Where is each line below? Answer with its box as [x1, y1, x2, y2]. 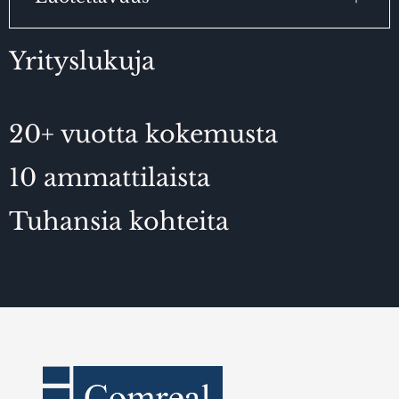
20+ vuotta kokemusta [9, 119, 278, 149]
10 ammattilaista [9, 163, 210, 192]
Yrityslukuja [9, 46, 155, 76]
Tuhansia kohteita [9, 207, 229, 236]
